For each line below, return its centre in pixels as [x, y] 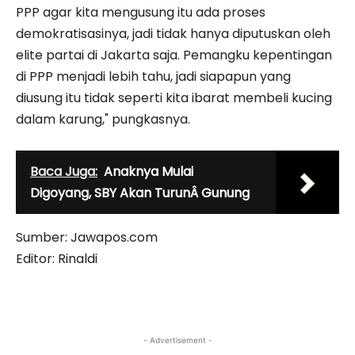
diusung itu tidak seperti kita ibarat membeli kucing [174, 98]
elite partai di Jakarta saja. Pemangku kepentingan [174, 55]
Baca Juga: [64, 172]
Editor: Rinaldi [57, 259]
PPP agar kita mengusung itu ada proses [141, 13]
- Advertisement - [177, 340]
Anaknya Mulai [149, 172]
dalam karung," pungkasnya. [103, 120]
